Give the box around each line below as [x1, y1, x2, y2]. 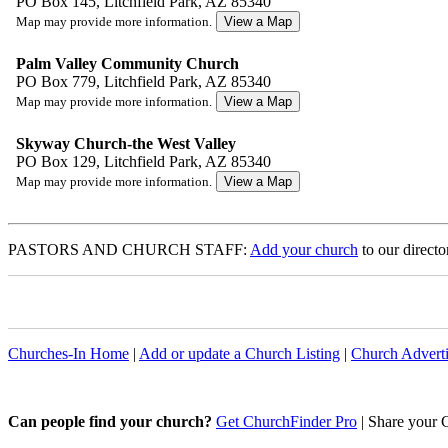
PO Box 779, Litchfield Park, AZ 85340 [8, 73, 271, 91]
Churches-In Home [8, 345, 129, 363]
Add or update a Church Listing [139, 345, 340, 363]
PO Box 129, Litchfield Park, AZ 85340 [8, 153, 271, 171]
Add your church [250, 241, 358, 259]
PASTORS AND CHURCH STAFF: [8, 241, 250, 259]
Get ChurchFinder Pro [216, 413, 357, 431]
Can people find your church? [8, 413, 212, 431]
